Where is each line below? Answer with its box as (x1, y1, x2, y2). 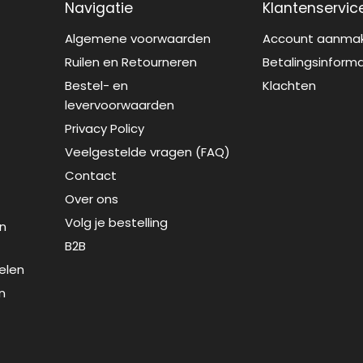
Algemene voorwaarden (65, 29, 211, 47)
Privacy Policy (65, 119, 145, 137)
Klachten (263, 76, 317, 94)
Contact (65, 166, 117, 184)
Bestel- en (65, 76, 129, 94)
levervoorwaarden (65, 96, 175, 113)
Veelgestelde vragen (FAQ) (65, 143, 231, 160)
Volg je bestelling (65, 213, 169, 231)
